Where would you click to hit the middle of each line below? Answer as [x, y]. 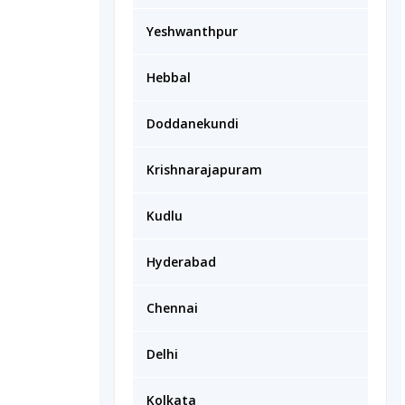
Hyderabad [181, 262]
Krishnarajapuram [204, 170]
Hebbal [169, 77]
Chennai [172, 308]
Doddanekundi [193, 123]
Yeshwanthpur [192, 31]
